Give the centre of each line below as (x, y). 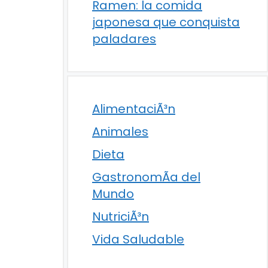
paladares (124, 39)
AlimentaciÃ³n (134, 109)
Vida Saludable (138, 239)
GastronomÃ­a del (146, 177)
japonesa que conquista (166, 22)
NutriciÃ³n (121, 217)
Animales (120, 132)
